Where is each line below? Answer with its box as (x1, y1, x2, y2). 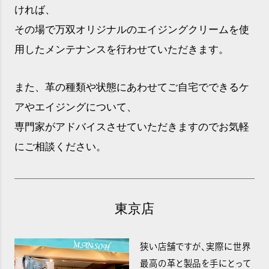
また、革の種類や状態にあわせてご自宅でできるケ (14, 81, 249, 93)
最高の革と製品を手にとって (140, 258, 252, 268)
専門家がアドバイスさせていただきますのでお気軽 (14, 121, 249, 133)
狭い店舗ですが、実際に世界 (140, 241, 251, 251)
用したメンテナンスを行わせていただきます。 (14, 43, 229, 55)
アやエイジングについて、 (14, 101, 137, 113)
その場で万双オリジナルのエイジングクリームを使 (14, 23, 249, 35)
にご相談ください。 (14, 141, 106, 153)
